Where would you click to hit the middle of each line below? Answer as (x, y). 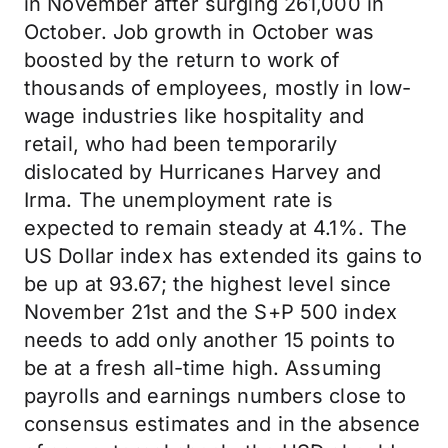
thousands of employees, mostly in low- (218, 88)
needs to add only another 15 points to (210, 340)
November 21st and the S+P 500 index (210, 312)
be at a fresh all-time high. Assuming (203, 368)
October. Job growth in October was (199, 32)
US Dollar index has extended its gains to (223, 256)
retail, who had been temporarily (181, 144)
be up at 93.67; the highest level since (208, 284)
